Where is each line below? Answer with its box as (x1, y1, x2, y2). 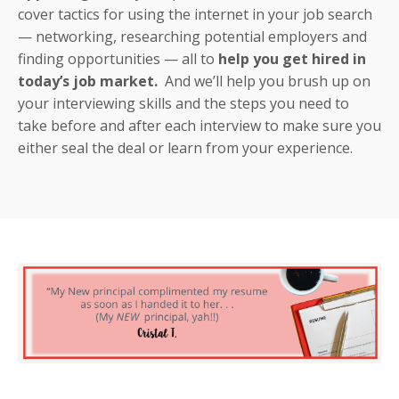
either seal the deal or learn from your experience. (18, 138, 353, 159)
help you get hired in (218, 49, 366, 69)
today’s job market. (18, 71, 158, 92)
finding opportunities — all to (18, 49, 218, 69)
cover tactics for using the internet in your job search (18, 4, 372, 25)
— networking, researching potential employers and (18, 27, 367, 47)
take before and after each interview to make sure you (18, 116, 381, 136)
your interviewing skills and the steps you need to (18, 94, 349, 114)
